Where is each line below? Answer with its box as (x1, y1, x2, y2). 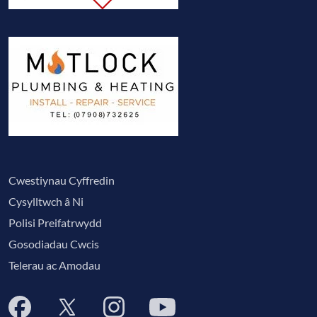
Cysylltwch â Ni (8, 195, 83, 208)
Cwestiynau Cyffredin (8, 173, 115, 187)
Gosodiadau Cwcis (8, 237, 99, 250)
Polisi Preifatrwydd (8, 216, 102, 229)
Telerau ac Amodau (8, 258, 100, 272)
